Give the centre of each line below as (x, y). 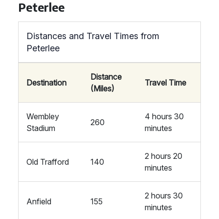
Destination (46, 83)
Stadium (41, 128)
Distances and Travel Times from (93, 36)
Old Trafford (48, 162)
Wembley (43, 116)
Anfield (39, 201)
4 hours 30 (164, 116)
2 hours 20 (164, 156)
